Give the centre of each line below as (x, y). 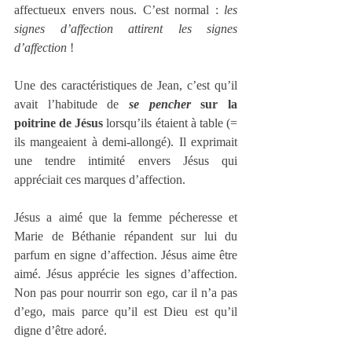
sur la (214, 104)
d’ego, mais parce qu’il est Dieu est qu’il (126, 312)
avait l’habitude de (71, 104)
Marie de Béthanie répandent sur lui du (126, 236)
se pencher (160, 104)
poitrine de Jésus (60, 123)
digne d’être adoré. (60, 331)
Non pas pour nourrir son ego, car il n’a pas (126, 293)
